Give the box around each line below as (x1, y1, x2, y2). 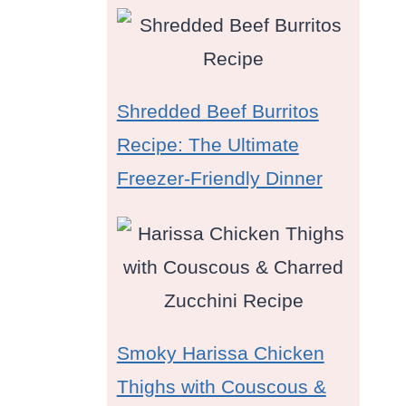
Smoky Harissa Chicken (116, 343, 324, 364)
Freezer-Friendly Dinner (116, 168, 323, 189)
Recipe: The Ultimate (116, 134, 299, 156)
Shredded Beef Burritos (116, 101, 319, 122)
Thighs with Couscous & (116, 376, 326, 398)
